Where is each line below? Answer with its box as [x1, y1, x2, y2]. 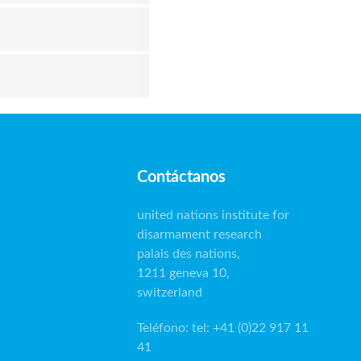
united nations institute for [137, 209, 289, 222]
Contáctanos [137, 169, 226, 185]
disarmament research [137, 228, 262, 241]
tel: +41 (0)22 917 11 [192, 322, 309, 334]
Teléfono [137, 322, 185, 334]
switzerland [137, 286, 202, 299]
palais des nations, [137, 247, 240, 260]
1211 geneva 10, [137, 267, 230, 280]
